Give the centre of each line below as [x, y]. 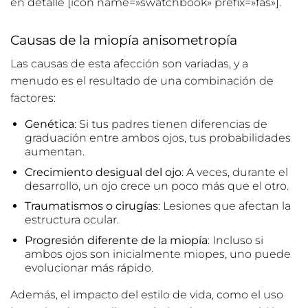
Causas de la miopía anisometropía [124, 40]
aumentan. [54, 152]
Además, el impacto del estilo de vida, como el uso [147, 294]
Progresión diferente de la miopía [116, 240]
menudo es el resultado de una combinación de [142, 81]
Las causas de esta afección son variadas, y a [129, 64]
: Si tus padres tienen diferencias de [170, 124]
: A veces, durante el [234, 172]
